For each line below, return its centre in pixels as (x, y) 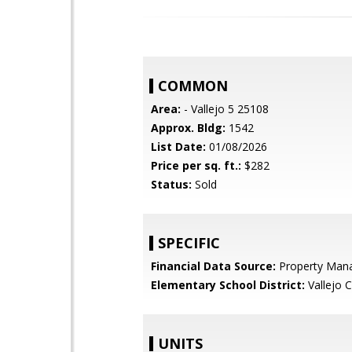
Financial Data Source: (213, 266)
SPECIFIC (189, 243)
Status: (171, 184)
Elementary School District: (228, 285)
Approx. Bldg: (188, 128)
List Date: (178, 147)
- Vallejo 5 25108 (225, 109)
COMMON (193, 86)
